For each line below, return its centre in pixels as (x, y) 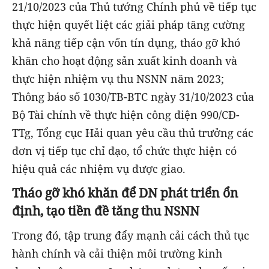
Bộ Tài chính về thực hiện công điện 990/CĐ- (126, 114)
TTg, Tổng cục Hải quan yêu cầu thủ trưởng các (133, 132)
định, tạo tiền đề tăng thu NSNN (106, 211)
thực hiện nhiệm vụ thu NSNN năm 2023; (118, 78)
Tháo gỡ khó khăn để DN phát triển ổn (125, 193)
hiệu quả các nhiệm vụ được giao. (99, 168)
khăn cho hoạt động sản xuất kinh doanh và (125, 60)
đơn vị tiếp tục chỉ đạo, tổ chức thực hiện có (124, 150)
